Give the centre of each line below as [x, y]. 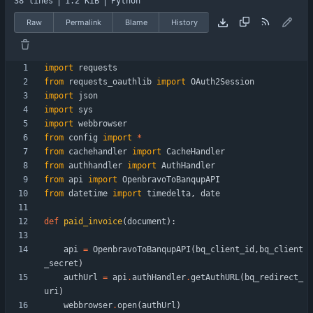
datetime [88, 194]
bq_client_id [225, 250]
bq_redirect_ [274, 278]
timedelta [169, 194]
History [184, 22]
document [147, 222]
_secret [61, 264]
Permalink [83, 22]
